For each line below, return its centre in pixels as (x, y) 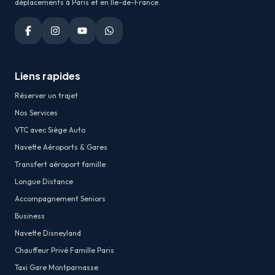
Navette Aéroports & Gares (61, 147)
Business (30, 216)
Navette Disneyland (48, 233)
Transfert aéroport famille (60, 165)
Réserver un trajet (46, 96)
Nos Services (36, 113)
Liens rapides (48, 76)
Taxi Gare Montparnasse (56, 268)
